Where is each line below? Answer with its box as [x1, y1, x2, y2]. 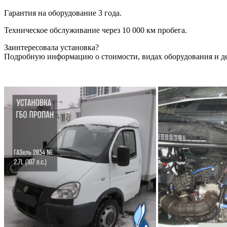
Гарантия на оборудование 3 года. [4, 8, 122, 17]
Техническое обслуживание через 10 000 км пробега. [4, 25, 187, 34]
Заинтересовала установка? [4, 43, 99, 52]
